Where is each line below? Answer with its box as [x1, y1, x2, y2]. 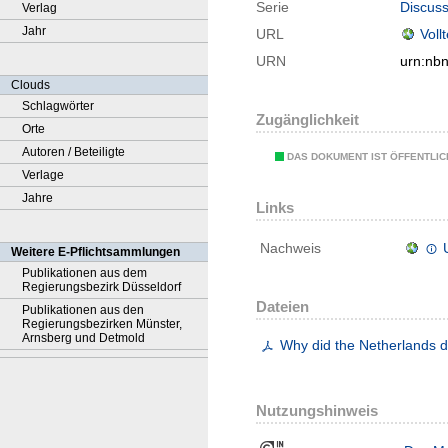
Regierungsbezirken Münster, [22, 317, 182, 331]
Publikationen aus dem [22, 266, 147, 280]
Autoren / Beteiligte [22, 145, 125, 159]
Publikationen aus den [22, 303, 144, 317]
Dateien [256, 298, 309, 316]
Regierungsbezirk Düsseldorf [22, 280, 181, 294]
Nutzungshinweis [256, 402, 378, 420]
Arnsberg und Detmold [22, 331, 145, 345]
